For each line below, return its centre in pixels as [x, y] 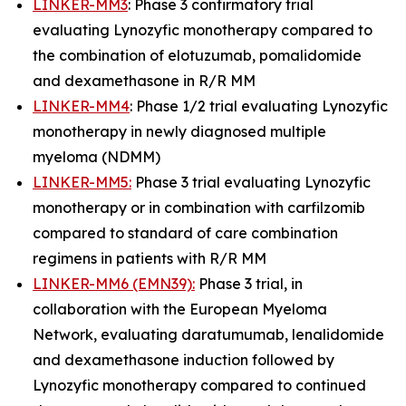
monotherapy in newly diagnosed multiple [179, 131]
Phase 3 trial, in [249, 284]
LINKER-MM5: [82, 182]
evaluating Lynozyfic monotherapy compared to [203, 30]
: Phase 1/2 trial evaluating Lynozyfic [259, 106]
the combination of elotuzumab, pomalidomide [197, 55]
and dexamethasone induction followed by [184, 360]
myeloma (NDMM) [97, 157]
